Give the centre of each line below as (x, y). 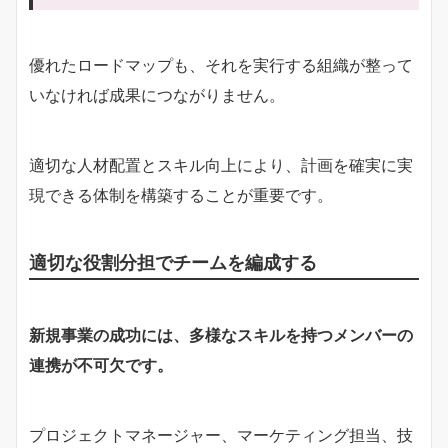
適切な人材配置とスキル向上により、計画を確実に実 (221, 164)
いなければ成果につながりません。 (157, 94)
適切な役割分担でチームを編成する (173, 261)
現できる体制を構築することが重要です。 (181, 194)
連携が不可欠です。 (101, 364)
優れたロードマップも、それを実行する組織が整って (221, 64)
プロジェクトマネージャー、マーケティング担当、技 (221, 434)
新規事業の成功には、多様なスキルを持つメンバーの (221, 334)
